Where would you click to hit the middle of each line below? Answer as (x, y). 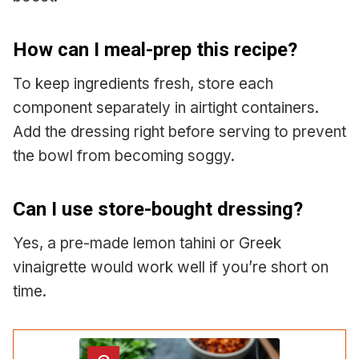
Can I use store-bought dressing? (158, 210)
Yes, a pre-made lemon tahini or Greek (147, 244)
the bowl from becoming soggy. (124, 156)
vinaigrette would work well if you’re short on (171, 268)
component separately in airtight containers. (166, 108)
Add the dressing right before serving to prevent (179, 132)
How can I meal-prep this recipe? (155, 50)
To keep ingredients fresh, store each (143, 84)
